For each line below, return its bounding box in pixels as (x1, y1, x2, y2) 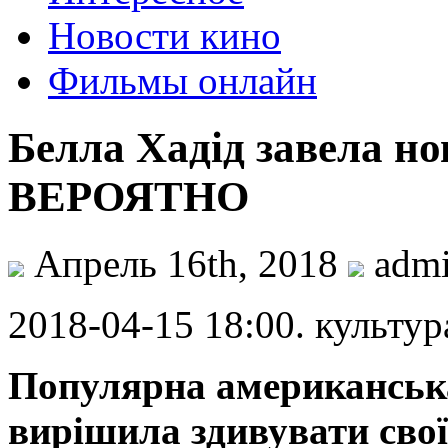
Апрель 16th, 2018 (24, 241, 348, 285)
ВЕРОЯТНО (8, 172, 249, 220)
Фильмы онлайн (48, 59, 317, 102)
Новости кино (48, 14, 281, 57)
